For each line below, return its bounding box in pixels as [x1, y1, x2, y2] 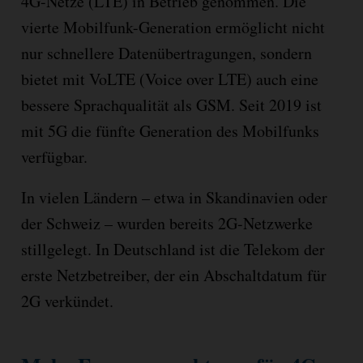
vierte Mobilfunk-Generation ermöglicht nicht [20, 16, 325, 39]
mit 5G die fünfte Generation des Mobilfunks [20, 120, 319, 143]
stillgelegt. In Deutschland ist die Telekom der [20, 238, 325, 261]
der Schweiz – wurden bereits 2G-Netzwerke [20, 212, 313, 235]
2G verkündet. [20, 290, 113, 313]
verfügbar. [20, 146, 88, 169]
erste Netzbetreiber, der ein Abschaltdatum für [20, 264, 327, 287]
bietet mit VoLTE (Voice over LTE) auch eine [20, 68, 318, 91]
